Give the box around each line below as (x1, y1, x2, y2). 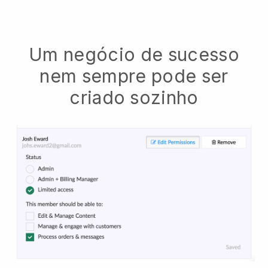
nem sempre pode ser (39, 65, 229, 87)
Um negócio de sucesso (29, 44, 239, 66)
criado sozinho (69, 87, 199, 109)
